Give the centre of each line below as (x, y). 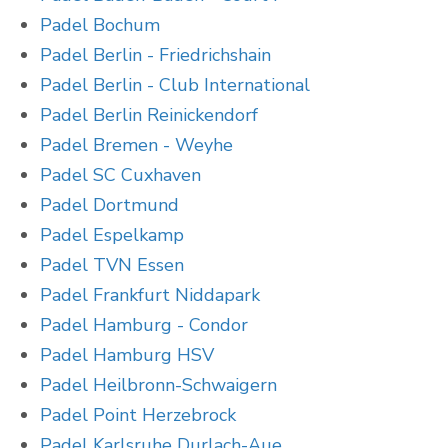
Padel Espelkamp (112, 235)
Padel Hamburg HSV (127, 355)
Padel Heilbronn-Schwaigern (158, 385)
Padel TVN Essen (112, 265)
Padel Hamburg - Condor (144, 325)
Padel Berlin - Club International (175, 85)
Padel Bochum (100, 25)
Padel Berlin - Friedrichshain (155, 55)
